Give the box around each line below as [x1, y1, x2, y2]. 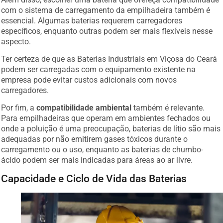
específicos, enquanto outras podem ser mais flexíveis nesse [1, 26, 213, 36]
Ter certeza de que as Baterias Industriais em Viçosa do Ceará [1, 54, 218, 64]
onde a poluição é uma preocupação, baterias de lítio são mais [1, 124, 221, 134]
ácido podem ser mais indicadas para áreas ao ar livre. [1, 155, 193, 165]
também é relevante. [131, 103, 205, 113]
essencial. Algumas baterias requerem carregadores [1, 15, 183, 25]
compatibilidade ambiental [36, 103, 132, 113]
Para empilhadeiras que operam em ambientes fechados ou [1, 113, 211, 123]
